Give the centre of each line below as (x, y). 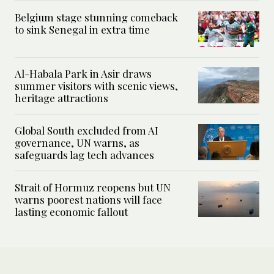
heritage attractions (61, 98)
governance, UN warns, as (77, 142)
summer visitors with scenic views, (96, 85)
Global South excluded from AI (87, 130)
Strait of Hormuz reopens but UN (93, 187)
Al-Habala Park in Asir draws (83, 73)
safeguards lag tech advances (84, 154)
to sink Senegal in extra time (82, 29)
